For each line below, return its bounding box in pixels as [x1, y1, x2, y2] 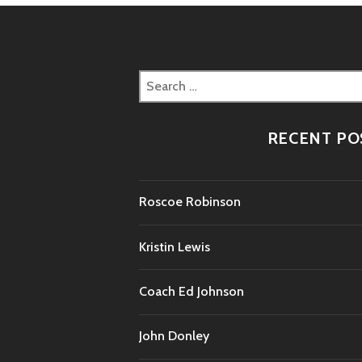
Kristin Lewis [139, 238, 210, 255]
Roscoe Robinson [139, 194, 241, 210]
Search [138, 72, 178, 88]
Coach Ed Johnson [139, 283, 244, 299]
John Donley [139, 328, 209, 344]
